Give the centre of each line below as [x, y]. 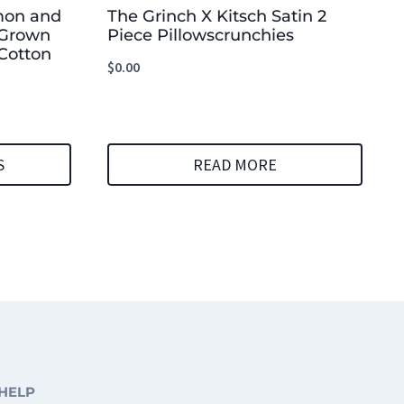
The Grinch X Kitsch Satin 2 [217, 17]
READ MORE [235, 164]
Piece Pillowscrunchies [201, 36]
